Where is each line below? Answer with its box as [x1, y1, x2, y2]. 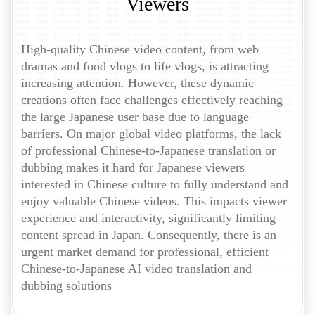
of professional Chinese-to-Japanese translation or [21, 143, 276, 158]
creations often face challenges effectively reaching [21, 93, 283, 108]
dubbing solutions [21, 278, 112, 293]
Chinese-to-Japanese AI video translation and [21, 262, 252, 276]
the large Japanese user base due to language [21, 110, 249, 124]
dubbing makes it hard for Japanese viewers [21, 160, 245, 175]
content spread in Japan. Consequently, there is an [21, 228, 276, 243]
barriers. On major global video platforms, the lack [21, 127, 281, 141]
